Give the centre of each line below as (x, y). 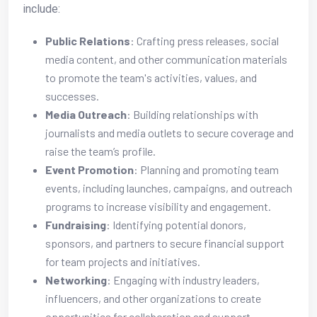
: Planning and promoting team (206, 169)
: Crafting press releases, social (204, 40)
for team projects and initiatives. (123, 261)
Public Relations (88, 40)
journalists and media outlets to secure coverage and (169, 132)
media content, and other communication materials (166, 59)
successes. (72, 96)
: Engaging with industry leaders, (183, 279)
